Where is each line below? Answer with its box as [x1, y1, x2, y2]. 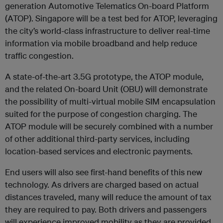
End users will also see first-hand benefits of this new [5, 167, 202, 177]
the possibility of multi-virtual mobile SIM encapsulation [5, 96, 216, 107]
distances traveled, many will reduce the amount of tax [5, 192, 212, 202]
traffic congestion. [5, 50, 74, 61]
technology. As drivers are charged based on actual [5, 179, 199, 190]
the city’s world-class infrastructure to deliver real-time [5, 25, 210, 36]
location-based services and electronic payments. [5, 146, 193, 156]
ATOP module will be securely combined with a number [5, 121, 213, 131]
